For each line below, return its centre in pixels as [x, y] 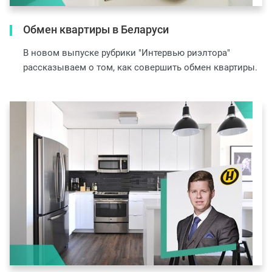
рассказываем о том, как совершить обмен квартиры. [140, 67]
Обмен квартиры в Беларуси [96, 29]
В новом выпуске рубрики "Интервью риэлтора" [127, 53]
